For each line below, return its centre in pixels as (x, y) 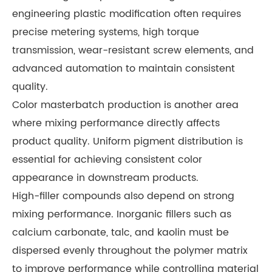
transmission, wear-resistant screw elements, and (133, 51)
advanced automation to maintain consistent (124, 69)
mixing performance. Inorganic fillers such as (122, 215)
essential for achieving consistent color (107, 160)
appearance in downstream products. (105, 178)
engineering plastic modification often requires (127, 14)
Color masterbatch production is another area (125, 105)
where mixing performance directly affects (116, 124)
